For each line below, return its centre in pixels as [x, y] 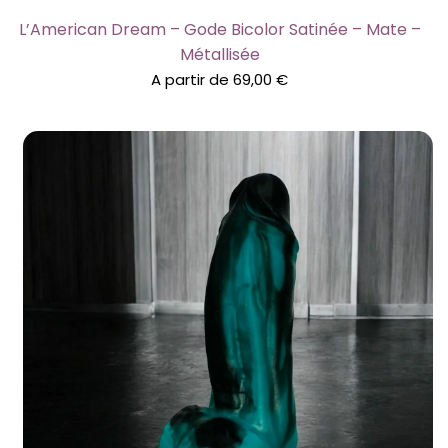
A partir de [192, 79]
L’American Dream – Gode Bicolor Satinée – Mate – [219, 29]
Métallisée [219, 54]
